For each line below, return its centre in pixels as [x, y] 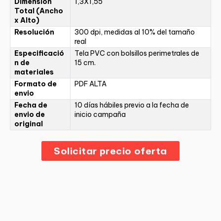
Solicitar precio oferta [110, 151]
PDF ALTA [91, 84]
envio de [30, 114]
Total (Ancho [39, 11]
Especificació [39, 53]
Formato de [36, 84]
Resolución [34, 32]
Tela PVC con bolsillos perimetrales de [137, 53]
